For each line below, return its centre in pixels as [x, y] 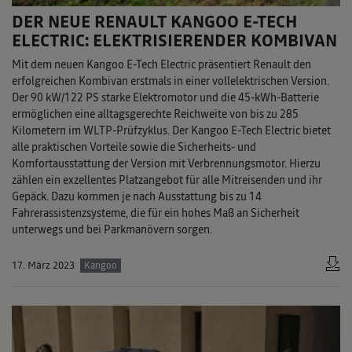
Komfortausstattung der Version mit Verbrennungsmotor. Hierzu [166, 164]
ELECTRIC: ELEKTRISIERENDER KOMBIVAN [174, 41]
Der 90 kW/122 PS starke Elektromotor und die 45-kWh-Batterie [165, 98]
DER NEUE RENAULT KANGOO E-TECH [155, 22]
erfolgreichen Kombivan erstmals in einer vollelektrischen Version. [170, 81]
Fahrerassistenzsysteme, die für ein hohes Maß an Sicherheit [156, 213]
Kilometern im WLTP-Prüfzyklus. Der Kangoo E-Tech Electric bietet [171, 131]
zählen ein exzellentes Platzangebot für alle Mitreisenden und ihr [167, 180]
